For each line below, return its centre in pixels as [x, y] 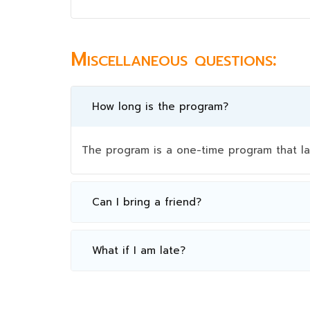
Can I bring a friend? [147, 202]
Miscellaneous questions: [174, 59]
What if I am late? [139, 250]
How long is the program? [160, 106]
